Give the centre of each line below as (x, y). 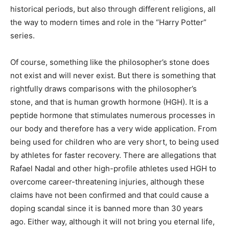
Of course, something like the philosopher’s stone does (110, 62)
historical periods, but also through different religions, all (113, 9)
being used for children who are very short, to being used (114, 142)
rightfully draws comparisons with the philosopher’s (104, 89)
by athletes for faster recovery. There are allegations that (113, 155)
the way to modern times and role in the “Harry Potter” (108, 22)
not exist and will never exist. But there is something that (113, 75)
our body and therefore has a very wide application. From (113, 129)
